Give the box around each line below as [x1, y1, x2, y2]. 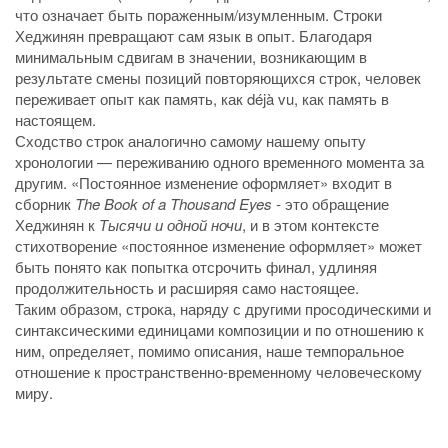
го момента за [329, 151, 424, 173]
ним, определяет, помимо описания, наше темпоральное [15, 340, 404, 362]
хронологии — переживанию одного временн [15, 151, 321, 173]
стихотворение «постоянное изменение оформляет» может [15, 235, 422, 257]
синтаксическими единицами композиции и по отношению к [15, 319, 424, 341]
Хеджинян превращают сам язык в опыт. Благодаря [15, 25, 372, 47]
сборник [15, 193, 75, 215]
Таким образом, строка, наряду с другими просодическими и [15, 298, 431, 320]
